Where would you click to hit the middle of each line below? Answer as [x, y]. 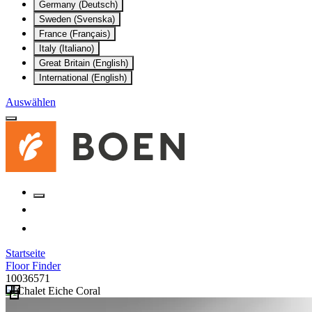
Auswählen [31, 102]
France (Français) [75, 34]
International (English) [83, 78]
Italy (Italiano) [67, 48]
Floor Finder [33, 266]
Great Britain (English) [84, 63]
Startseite [25, 253]
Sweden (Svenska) [77, 19]
